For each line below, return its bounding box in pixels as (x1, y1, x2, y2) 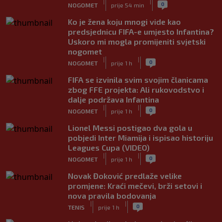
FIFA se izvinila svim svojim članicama (68, 75, 208, 84)
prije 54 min (111, 1, 144, 8)
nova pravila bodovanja (68, 191, 156, 200)
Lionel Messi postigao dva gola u (68, 123, 192, 132)
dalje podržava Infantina (68, 95, 159, 104)
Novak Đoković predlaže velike (68, 171, 182, 180)
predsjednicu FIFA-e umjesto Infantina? (68, 27, 214, 36)
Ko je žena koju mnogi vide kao (68, 17, 181, 26)
